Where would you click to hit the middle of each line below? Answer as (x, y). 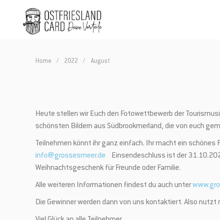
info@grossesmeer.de (70, 156)
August (100, 62)
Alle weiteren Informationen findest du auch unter (114, 185)
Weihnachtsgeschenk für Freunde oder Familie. (108, 168)
